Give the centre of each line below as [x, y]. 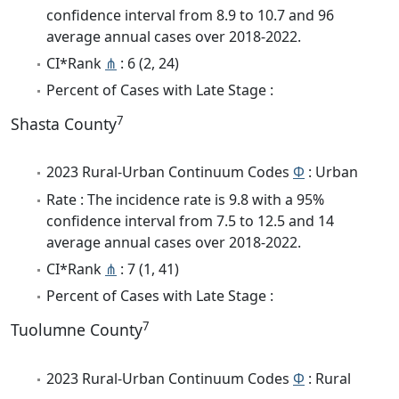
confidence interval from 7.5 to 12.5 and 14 [190, 220]
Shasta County [64, 124]
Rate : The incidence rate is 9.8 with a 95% [185, 199]
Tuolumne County [77, 330]
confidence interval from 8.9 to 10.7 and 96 [190, 15]
